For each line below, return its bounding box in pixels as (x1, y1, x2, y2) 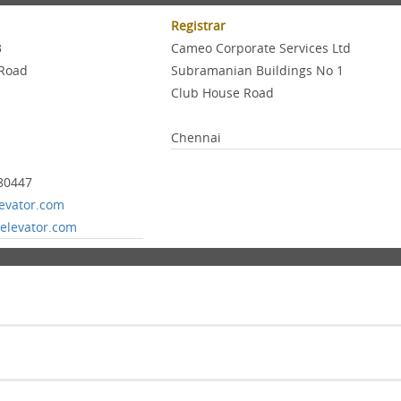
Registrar (170, 17, 226, 34)
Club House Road (170, 84, 274, 101)
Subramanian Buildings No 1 (170, 62, 344, 79)
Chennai (170, 129, 221, 146)
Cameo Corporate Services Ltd (170, 39, 351, 56)
